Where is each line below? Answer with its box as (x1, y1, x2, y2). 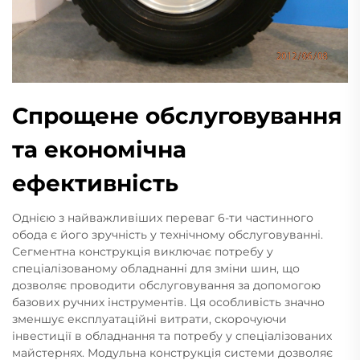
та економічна (12, 135, 186, 163)
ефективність (12, 169, 178, 197)
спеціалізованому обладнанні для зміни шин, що (12, 260, 300, 276)
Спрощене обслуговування (12, 101, 342, 129)
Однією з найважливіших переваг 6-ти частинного (12, 210, 313, 225)
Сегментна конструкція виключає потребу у (12, 243, 273, 259)
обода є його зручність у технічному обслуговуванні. (12, 227, 323, 242)
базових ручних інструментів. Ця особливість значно (12, 294, 325, 309)
